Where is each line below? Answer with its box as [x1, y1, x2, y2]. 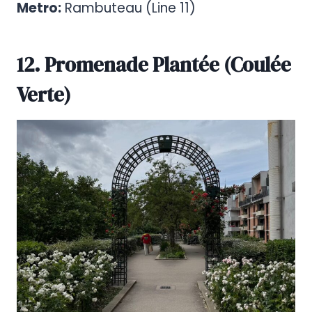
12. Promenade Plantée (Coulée [17, 50, 291, 79]
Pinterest [22, 149, 79, 168]
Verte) [17, 80, 71, 109]
